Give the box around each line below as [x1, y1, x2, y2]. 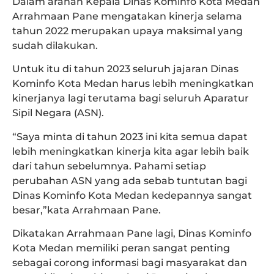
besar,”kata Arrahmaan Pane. [12, 204, 161, 216]
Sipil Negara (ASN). [12, 107, 104, 119]
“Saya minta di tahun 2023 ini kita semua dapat [12, 130, 248, 143]
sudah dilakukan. [12, 39, 98, 51]
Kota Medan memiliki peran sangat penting [12, 242, 230, 254]
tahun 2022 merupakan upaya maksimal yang [12, 24, 243, 37]
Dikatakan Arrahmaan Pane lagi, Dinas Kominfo [12, 228, 251, 240]
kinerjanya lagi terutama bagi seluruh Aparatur [12, 92, 249, 105]
